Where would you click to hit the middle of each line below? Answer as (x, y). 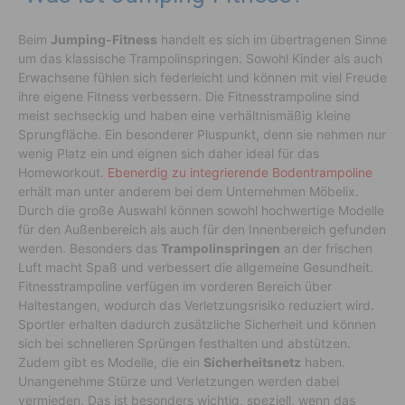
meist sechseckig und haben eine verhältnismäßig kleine (184, 116)
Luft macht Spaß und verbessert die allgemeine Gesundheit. (196, 268)
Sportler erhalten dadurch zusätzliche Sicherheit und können (197, 325)
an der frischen (326, 249)
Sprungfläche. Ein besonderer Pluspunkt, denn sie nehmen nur (202, 135)
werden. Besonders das (89, 249)
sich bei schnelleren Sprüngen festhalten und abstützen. (184, 344)
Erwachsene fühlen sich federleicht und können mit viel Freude (202, 78)
